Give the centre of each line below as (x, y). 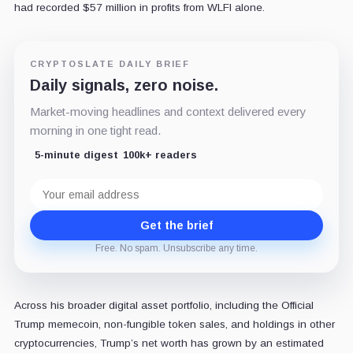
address (52, 197)
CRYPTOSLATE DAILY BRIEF (110, 63)
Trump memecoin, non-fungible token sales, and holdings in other (174, 324)
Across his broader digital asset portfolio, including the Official (163, 305)
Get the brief (176, 225)
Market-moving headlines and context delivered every (168, 111)
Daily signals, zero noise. (124, 85)
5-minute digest (76, 154)
